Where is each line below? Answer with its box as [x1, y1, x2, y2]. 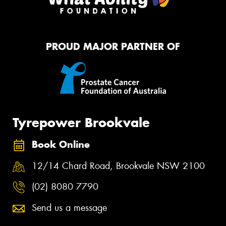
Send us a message [32, 201, 107, 214]
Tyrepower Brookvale [13, 114, 150, 131]
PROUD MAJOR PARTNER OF [46, 40, 180, 52]
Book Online [32, 139, 90, 151]
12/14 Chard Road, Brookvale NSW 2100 [32, 159, 205, 172]
